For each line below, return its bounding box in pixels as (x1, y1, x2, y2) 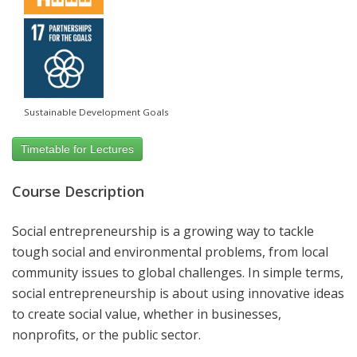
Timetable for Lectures (21, 143, 134, 155)
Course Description (12, 182, 144, 201)
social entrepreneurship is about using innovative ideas (12, 284, 344, 303)
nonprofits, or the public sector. (12, 326, 201, 344)
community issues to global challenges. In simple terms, (12, 264, 343, 282)
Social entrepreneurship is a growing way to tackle (12, 222, 314, 241)
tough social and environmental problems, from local (12, 243, 328, 261)
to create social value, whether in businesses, (12, 305, 281, 324)
